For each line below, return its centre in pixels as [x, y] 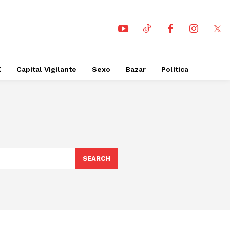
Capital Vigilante [46, 69]
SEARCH [96, 158]
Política [175, 69]
